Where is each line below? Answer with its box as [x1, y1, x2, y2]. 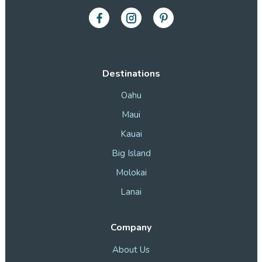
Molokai [115, 167, 147, 179]
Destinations [102, 67, 160, 80]
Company [111, 221, 151, 235]
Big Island [111, 147, 151, 160]
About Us [112, 243, 150, 256]
